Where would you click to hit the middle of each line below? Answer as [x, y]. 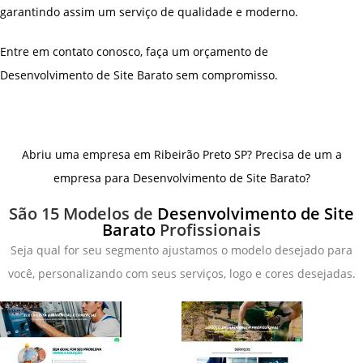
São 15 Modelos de [83, 213]
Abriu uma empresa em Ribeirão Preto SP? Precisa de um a [181, 154]
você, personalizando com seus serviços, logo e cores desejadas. [181, 273]
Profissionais [210, 229]
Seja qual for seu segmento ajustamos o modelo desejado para [181, 250]
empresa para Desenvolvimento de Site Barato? [181, 177]
